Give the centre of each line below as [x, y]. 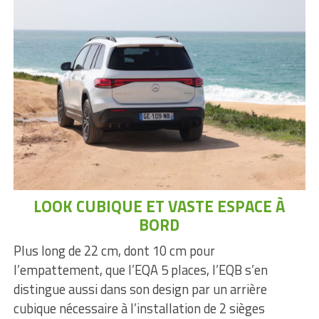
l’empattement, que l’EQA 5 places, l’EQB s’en [140, 270]
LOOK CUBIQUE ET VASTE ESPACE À [159, 206]
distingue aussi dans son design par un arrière [140, 289]
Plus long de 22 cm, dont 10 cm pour [114, 250]
